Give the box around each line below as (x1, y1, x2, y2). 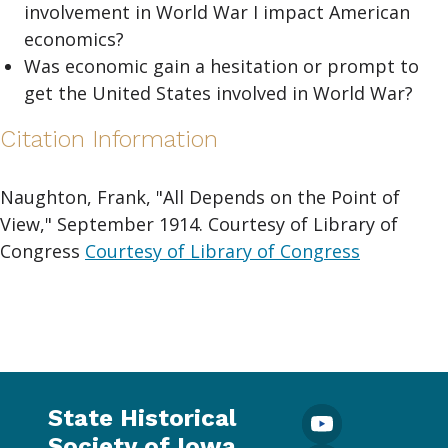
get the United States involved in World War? (24, 81, 413, 106)
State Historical (48, 403, 236, 432)
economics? (24, 27, 124, 52)
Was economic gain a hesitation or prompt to (24, 54, 419, 79)
